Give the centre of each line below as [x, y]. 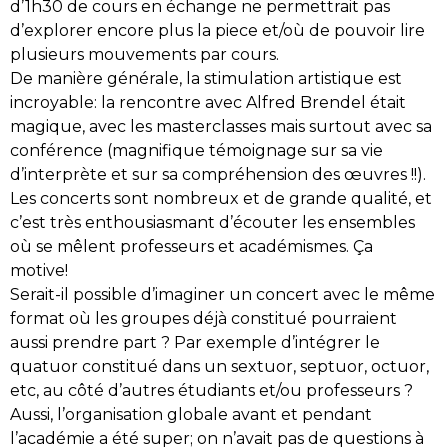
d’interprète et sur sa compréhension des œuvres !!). [220, 175]
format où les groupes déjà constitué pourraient [203, 319]
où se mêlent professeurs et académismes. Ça [191, 247]
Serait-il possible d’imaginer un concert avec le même [222, 295]
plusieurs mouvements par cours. [144, 55]
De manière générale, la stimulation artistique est [206, 79]
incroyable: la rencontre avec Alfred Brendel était [208, 103]
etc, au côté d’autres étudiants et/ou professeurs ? [213, 391]
